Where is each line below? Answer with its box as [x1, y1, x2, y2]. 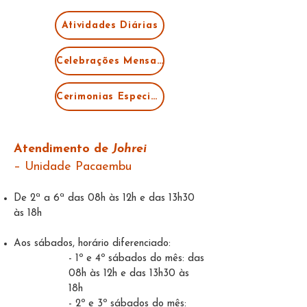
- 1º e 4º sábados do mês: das [69, 254, 204, 264]
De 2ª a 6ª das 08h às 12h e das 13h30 [14, 193, 195, 204]
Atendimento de [14, 143, 112, 156]
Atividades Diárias [61, 20, 158, 31]
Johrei [112, 143, 147, 156]
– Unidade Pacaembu [14, 160, 132, 173]
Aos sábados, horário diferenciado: [14, 238, 171, 249]
